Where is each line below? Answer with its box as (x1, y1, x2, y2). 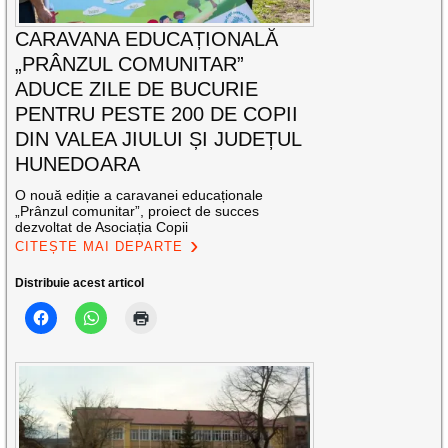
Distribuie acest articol (15, 276, 145, 291)
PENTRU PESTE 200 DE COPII (15, 103, 299, 126)
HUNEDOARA (15, 153, 141, 176)
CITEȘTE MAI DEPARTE (15, 239, 184, 255)
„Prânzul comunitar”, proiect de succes (15, 203, 260, 220)
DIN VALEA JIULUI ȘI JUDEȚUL (15, 128, 302, 151)
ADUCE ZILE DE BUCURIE (15, 78, 259, 101)
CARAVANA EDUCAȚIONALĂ (15, 28, 279, 51)
